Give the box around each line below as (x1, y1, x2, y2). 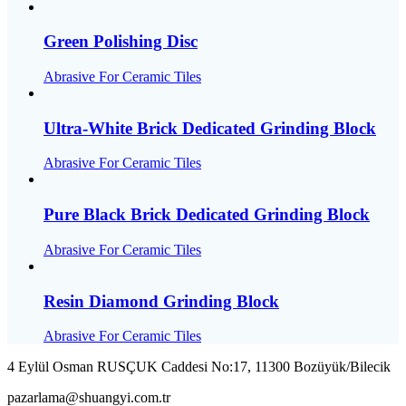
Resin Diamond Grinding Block (43, 291, 279, 311)
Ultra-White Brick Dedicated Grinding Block (43, 118, 376, 138)
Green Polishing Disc (43, 32, 198, 52)
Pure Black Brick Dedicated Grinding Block (43, 205, 370, 225)
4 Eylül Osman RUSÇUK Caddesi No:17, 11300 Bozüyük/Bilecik (7, 359, 391, 375)
